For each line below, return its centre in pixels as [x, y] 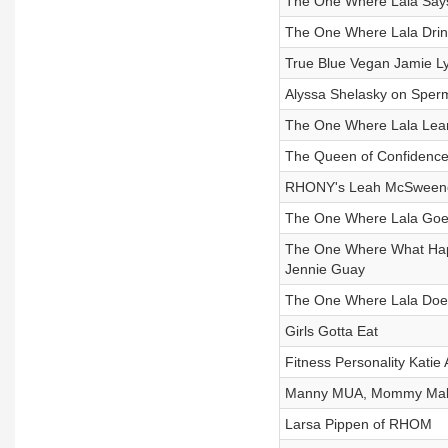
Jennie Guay [324, 269]
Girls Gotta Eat [331, 331]
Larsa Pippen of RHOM [358, 424]
